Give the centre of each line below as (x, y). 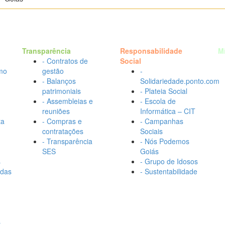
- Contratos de (65, 61)
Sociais (151, 131)
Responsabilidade (151, 51)
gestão (53, 71)
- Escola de (158, 101)
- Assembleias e (68, 101)
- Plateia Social (164, 91)
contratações (63, 131)
